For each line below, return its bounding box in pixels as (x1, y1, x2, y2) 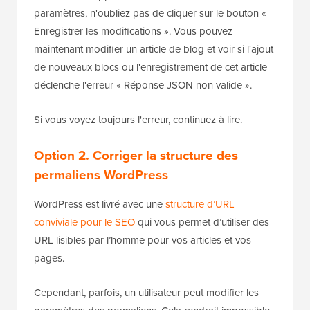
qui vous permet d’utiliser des (135, 214, 269, 229)
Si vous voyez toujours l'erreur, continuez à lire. (34, 111, 242, 127)
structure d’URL (165, 196, 235, 211)
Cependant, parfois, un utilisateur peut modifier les (34, 284, 259, 300)
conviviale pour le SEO (34, 214, 135, 229)
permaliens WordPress (34, 164, 168, 184)
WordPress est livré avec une (34, 196, 165, 211)
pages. (34, 250, 64, 265)
